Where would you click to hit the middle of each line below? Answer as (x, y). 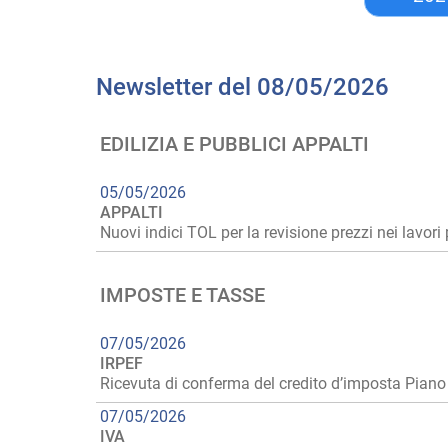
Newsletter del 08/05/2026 (242, 87)
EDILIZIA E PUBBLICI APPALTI (234, 144)
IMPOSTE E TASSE (182, 295)
